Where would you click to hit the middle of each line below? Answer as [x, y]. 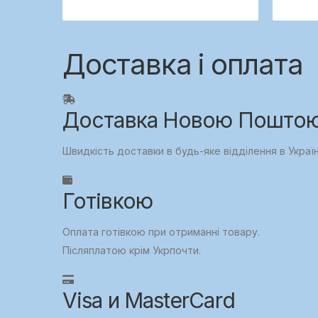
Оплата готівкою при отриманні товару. [161, 232]
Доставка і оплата [183, 65]
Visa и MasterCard [149, 301]
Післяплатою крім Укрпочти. [132, 251]
